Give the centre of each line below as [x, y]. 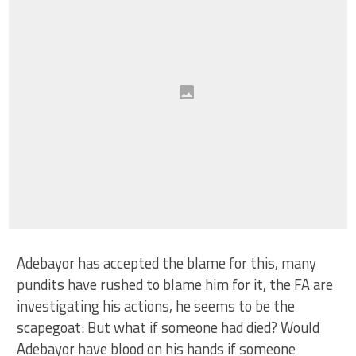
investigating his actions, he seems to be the [156, 306]
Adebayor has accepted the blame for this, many [167, 263]
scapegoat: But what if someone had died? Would [168, 327]
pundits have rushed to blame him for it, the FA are [175, 284]
